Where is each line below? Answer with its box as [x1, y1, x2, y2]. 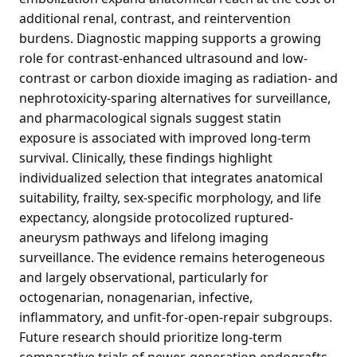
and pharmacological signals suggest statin [19, 108, 281, 127]
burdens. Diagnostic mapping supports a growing [19, 29, 321, 47]
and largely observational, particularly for [19, 268, 269, 286]
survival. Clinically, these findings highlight [19, 148, 273, 167]
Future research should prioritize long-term [19, 328, 282, 346]
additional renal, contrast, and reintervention [19, 9, 291, 27]
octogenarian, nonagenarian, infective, [19, 288, 253, 306]
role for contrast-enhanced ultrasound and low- [19, 49, 308, 67]
